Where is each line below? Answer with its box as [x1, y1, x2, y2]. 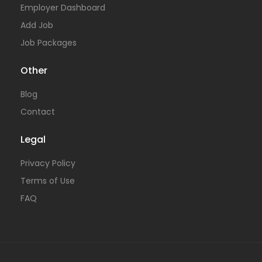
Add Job [20, 19, 53, 31]
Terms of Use [20, 174, 75, 187]
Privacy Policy [20, 157, 75, 169]
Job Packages [20, 36, 77, 49]
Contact [20, 105, 55, 118]
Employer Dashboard [20, 1, 105, 13]
